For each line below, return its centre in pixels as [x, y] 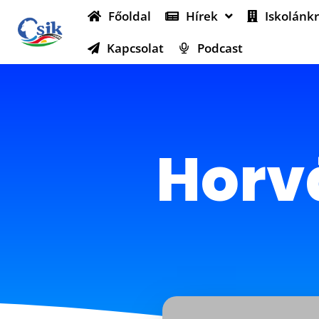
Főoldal [130, 16]
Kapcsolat [136, 48]
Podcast [220, 48]
